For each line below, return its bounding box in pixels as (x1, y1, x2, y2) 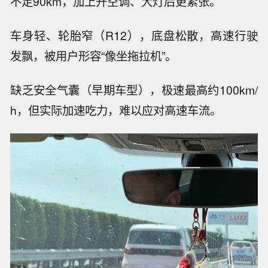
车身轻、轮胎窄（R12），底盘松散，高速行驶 (10, 26, 258, 44)
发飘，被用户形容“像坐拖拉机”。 (10, 47, 177, 64)
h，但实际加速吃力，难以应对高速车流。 (10, 101, 222, 118)
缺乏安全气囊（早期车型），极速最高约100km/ (10, 81, 258, 98)
